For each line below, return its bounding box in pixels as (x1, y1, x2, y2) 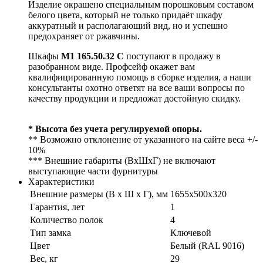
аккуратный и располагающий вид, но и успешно (28, 20, 228, 31)
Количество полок (30, 214, 103, 225)
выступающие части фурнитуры (28, 166, 158, 176)
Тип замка (30, 227, 71, 238)
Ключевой (170, 227, 211, 238)
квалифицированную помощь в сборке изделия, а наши (28, 72, 251, 82)
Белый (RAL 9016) (170, 240, 244, 251)
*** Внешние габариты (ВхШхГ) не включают (28, 155, 215, 166)
